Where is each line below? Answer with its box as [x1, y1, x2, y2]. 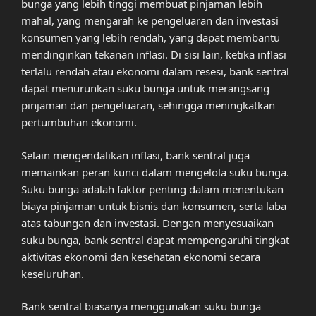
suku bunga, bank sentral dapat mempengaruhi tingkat [21, 232, 289, 247]
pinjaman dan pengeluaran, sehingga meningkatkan [21, 98, 275, 113]
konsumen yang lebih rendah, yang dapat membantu [21, 30, 280, 45]
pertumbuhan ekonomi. [21, 115, 137, 130]
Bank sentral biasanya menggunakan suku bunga [21, 299, 261, 314]
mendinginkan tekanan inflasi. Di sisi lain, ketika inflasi [21, 47, 286, 62]
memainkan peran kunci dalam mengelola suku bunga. [21, 164, 289, 179]
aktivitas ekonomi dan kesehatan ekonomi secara [21, 249, 260, 264]
